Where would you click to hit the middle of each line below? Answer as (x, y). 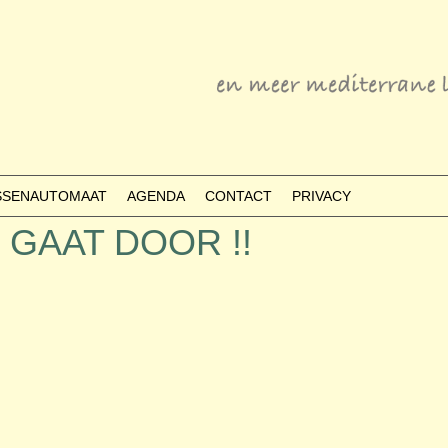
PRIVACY (321, 196)
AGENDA (156, 196)
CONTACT (238, 196)
